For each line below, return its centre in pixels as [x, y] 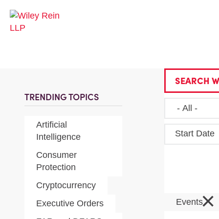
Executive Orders [70, 203]
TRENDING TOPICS [62, 97]
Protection [56, 167]
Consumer [56, 155]
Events [190, 202]
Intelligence [58, 137]
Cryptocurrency [66, 185]
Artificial [52, 125]
